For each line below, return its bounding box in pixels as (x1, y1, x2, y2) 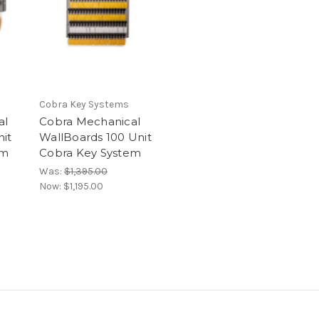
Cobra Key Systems (39, 98, 129, 111)
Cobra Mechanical (39, 115, 140, 129)
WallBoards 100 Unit (39, 130, 152, 145)
